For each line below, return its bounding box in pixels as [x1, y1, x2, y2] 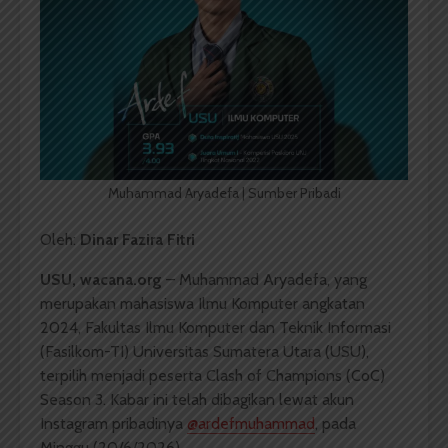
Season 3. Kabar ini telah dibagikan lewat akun [40, 390, 354, 410]
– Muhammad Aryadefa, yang [162, 270, 367, 290]
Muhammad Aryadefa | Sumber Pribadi [107, 184, 341, 203]
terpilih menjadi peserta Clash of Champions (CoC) [40, 366, 385, 386]
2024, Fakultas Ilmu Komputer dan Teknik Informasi [40, 318, 391, 338]
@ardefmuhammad [187, 414, 315, 434]
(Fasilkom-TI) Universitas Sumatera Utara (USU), [40, 342, 369, 362]
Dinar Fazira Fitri [80, 230, 195, 250]
